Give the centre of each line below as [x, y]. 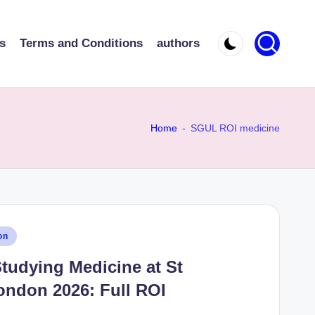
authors [178, 44]
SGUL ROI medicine [235, 128]
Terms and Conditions [81, 44]
